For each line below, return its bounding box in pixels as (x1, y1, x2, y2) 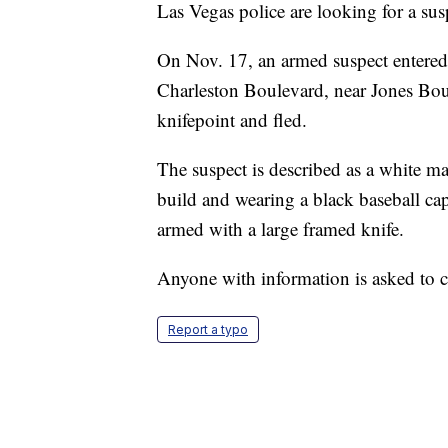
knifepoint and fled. (157, 107, 307, 133)
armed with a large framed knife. (157, 216, 404, 242)
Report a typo (168, 322, 248, 338)
